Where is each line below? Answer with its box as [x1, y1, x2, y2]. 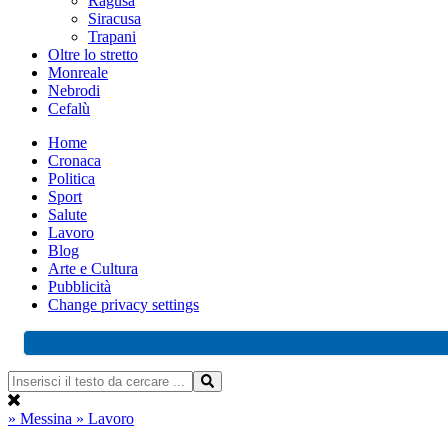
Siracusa [88, 10, 141, 27]
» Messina [8, 410, 76, 427]
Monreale [48, 64, 108, 81]
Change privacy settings [48, 296, 199, 313]
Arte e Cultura [48, 260, 138, 277]
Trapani [88, 28, 136, 45]
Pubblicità [48, 278, 111, 295]
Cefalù [48, 100, 90, 117]
